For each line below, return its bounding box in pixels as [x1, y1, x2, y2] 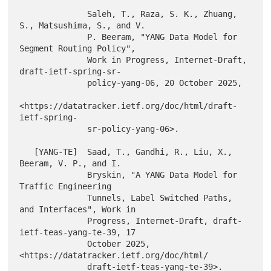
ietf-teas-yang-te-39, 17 [19, 227, 136, 237]
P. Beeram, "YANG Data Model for [19, 31, 88, 42]
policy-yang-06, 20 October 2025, [19, 77, 88, 88]
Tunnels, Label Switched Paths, [19, 192, 88, 203]
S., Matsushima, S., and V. [19, 20, 146, 30]
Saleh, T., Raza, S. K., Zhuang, [19, 8, 88, 19]
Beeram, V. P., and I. [19, 158, 122, 168]
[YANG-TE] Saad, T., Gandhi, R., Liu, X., [19, 146, 34, 157]
